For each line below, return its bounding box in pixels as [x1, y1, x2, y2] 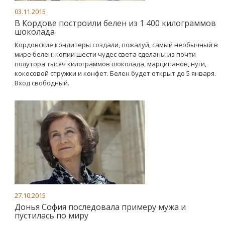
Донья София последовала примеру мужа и [15, 201, 186, 212]
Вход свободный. [15, 78, 69, 87]
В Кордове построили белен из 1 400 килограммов [15, 17, 216, 29]
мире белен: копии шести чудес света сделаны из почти [15, 49, 196, 59]
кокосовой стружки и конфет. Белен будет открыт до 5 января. [15, 68, 216, 78]
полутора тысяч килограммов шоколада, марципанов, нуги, [15, 59, 206, 68]
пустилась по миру [15, 209, 88, 221]
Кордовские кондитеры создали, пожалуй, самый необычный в [15, 40, 218, 49]
